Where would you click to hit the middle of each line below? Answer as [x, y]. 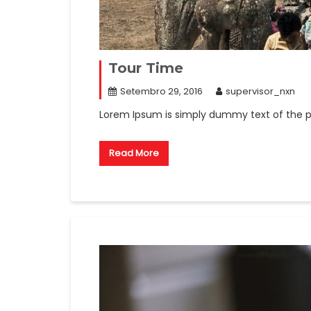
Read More [134, 153]
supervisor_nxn [260, 91]
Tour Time [146, 68]
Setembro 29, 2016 [161, 91]
